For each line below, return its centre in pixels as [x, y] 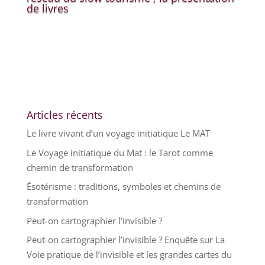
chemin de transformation [80, 167]
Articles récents [64, 115]
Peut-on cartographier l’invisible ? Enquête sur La [125, 240]
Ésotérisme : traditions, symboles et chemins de [123, 186]
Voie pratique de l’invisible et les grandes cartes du [129, 254]
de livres [47, 8]
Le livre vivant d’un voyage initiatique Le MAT [118, 133]
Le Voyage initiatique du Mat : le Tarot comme [119, 152]
